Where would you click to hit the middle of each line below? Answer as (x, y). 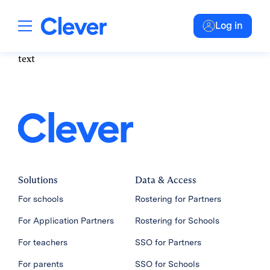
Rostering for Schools (177, 221)
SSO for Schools (167, 264)
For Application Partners (66, 221)
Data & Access (166, 180)
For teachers (43, 242)
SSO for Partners (168, 242)
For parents (41, 264)
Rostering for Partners (178, 199)
